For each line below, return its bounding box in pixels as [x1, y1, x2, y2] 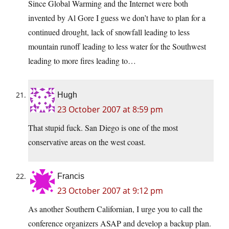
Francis [57, 172, 84, 181]
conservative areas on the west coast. [28, 136, 146, 148]
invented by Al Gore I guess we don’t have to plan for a [28, 12, 205, 24]
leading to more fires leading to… [28, 55, 136, 66]
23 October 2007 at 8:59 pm [57, 104, 163, 116]
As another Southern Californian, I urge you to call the [28, 203, 202, 215]
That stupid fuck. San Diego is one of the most [28, 122, 178, 133]
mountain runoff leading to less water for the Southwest [28, 41, 206, 52]
